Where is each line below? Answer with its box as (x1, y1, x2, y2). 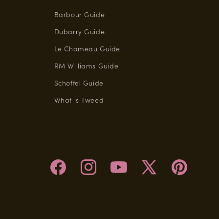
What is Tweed (54, 95, 104, 105)
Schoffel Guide (54, 78, 104, 88)
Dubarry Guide (54, 26, 105, 36)
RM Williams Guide (54, 61, 119, 70)
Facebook (48, 167, 80, 177)
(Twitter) (139, 179, 167, 190)
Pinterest (169, 167, 199, 177)
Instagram (78, 167, 114, 177)
